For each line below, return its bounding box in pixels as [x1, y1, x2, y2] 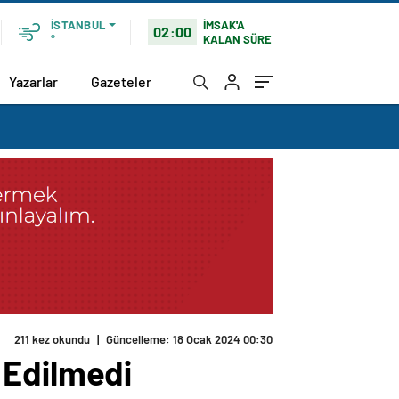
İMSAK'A [203, 17, 246, 32]
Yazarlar [9, 72, 58, 90]
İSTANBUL [51, 18, 105, 32]
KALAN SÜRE [203, 31, 273, 46]
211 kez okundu [14, 332, 90, 347]
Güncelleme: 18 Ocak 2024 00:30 [106, 332, 273, 347]
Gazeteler [91, 72, 151, 90]
